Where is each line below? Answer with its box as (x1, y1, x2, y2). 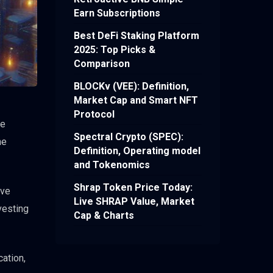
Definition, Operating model (74, 145, 200, 157)
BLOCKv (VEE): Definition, (74, 80, 189, 93)
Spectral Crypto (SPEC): (74, 131, 183, 143)
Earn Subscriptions (74, 7, 160, 19)
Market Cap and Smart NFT (74, 94, 198, 107)
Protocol (74, 108, 115, 121)
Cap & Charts (74, 210, 134, 222)
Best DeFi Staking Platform (74, 30, 199, 42)
